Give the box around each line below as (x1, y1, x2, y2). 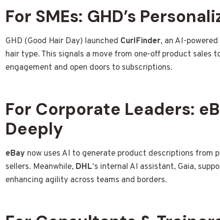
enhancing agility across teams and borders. (5, 174, 167, 186)
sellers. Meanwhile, (5, 161, 76, 172)
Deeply (5, 117, 64, 140)
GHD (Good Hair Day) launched (5, 35, 121, 47)
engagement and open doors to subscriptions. (5, 62, 173, 73)
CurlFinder (120, 35, 161, 47)
